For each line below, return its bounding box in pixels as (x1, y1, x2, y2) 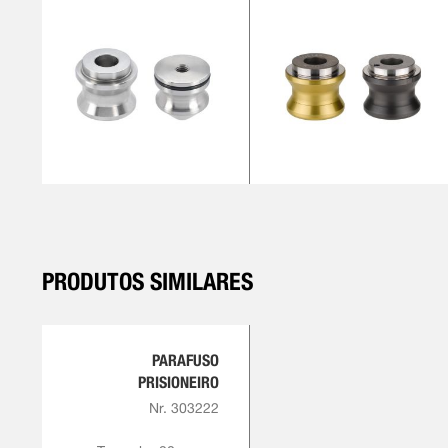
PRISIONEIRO (137, 373, 219, 392)
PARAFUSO (151, 351, 219, 370)
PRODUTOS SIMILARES (41, 267, 253, 296)
